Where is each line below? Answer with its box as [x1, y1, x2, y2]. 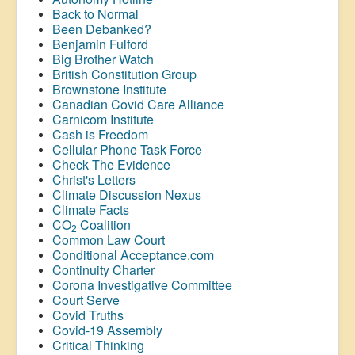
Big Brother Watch [52, 49, 154, 68]
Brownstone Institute [52, 79, 166, 98]
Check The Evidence [52, 155, 170, 174]
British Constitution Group [52, 64, 197, 83]
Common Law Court [52, 230, 168, 249]
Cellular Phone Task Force [52, 139, 205, 158]
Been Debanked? [52, 19, 151, 38]
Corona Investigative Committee [52, 275, 232, 294]
